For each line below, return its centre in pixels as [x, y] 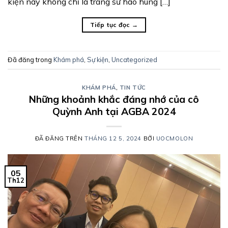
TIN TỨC [133, 87]
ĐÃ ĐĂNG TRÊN [60, 139]
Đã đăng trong [31, 59]
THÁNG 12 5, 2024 [113, 139]
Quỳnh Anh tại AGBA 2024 [114, 112]
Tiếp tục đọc [111, 24]
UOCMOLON [175, 139]
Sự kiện [98, 59]
